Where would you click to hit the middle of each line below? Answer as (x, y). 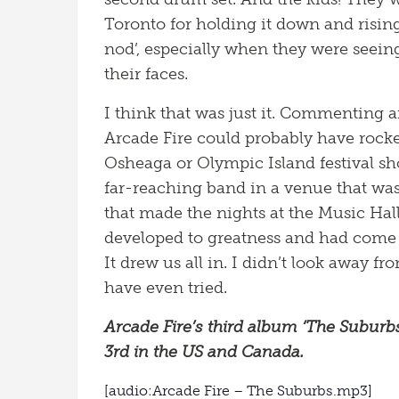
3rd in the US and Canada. (204, 352)
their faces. (146, 74)
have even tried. (166, 288)
